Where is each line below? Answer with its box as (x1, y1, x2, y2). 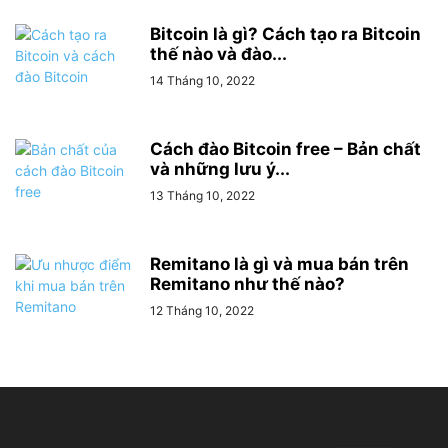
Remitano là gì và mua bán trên (150, 254, 409, 274)
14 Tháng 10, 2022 (150, 73, 255, 88)
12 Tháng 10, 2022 (150, 303, 254, 318)
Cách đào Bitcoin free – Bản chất (150, 139, 421, 159)
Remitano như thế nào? (150, 274, 345, 294)
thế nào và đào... (150, 44, 287, 64)
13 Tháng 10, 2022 (150, 188, 255, 203)
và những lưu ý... (150, 159, 290, 179)
